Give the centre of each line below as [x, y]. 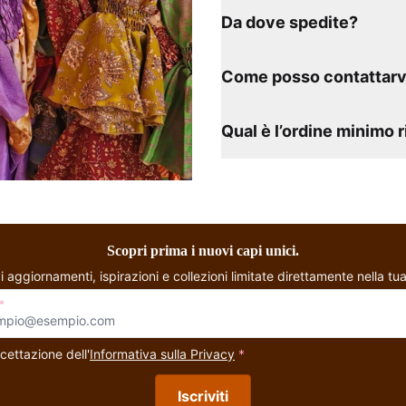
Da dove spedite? [290, 22]
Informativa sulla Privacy [162, 353]
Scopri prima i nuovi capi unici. [203, 250]
